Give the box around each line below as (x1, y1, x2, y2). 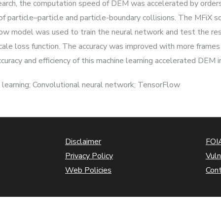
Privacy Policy (65, 150, 113, 161)
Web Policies (65, 165, 111, 176)
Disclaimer (65, 136, 101, 147)
